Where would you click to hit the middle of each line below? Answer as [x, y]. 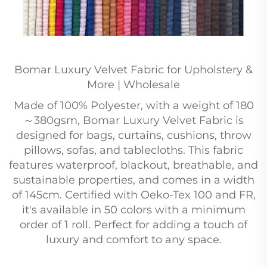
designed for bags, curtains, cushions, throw [133, 135]
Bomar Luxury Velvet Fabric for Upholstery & [133, 70]
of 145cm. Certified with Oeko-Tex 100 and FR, [133, 195]
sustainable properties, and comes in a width [133, 180]
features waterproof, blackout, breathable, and [133, 165]
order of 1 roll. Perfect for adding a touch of [133, 225]
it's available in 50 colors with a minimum [133, 210]
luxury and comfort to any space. [133, 240]
